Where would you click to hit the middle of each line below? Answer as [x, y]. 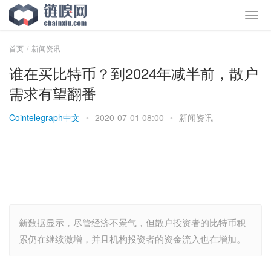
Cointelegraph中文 [44, 117]
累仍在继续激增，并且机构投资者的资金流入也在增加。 [132, 239]
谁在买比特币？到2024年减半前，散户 [134, 73]
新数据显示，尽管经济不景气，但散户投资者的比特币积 [132, 222]
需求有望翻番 [53, 93]
